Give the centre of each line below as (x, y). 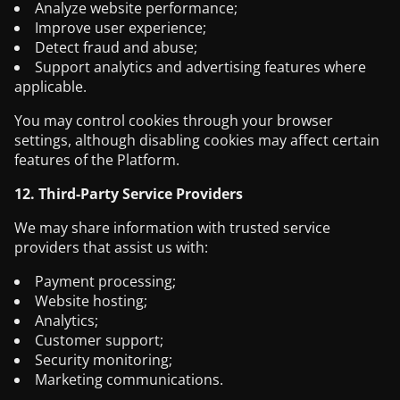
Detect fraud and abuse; (116, 47)
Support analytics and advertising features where (200, 67)
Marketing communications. (129, 379)
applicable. (50, 87)
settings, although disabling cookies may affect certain (197, 140)
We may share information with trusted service (172, 228)
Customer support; (99, 340)
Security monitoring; (104, 360)
